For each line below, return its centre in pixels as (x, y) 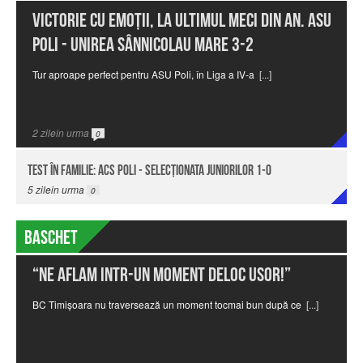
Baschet (51, 237)
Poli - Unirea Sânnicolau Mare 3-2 (143, 45)
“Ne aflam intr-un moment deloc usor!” (162, 275)
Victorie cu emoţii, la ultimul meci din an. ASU (182, 20)
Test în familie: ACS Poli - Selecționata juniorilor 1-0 (150, 170)
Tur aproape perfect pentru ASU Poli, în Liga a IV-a (143, 74)
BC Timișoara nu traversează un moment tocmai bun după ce (167, 304)
